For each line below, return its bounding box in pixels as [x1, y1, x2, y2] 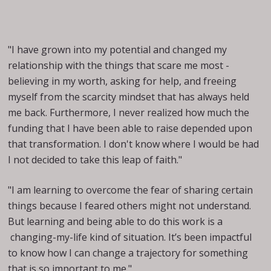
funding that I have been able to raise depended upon [8, 122, 253, 135]
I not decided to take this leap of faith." [8, 153, 183, 166]
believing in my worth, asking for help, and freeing [8, 74, 237, 88]
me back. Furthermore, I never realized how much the [8, 106, 250, 119]
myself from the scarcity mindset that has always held [8, 90, 250, 103]
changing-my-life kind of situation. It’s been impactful [8, 230, 252, 244]
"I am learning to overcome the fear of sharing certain [8, 183, 253, 197]
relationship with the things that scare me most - [8, 59, 230, 72]
